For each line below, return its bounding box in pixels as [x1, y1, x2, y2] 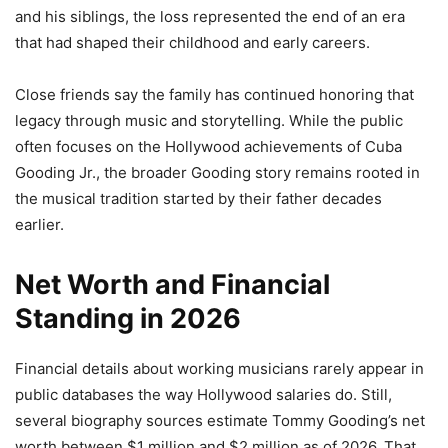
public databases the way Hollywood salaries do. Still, [15, 384, 392, 404]
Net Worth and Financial [15, 267, 330, 301]
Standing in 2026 [15, 301, 241, 335]
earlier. [15, 214, 64, 234]
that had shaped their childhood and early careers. [15, 32, 370, 52]
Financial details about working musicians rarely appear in [15, 358, 424, 378]
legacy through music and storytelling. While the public [15, 110, 403, 130]
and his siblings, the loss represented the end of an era [15, 6, 405, 26]
